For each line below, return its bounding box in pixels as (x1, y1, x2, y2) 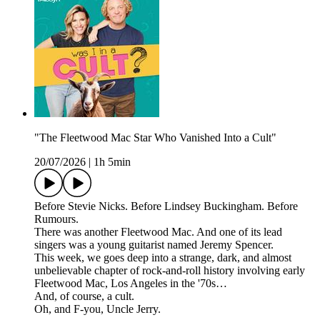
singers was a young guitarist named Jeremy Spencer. (34, 239, 274, 251)
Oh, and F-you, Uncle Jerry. (34, 303, 164, 316)
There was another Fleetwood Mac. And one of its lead (34, 226, 282, 239)
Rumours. (34, 213, 79, 226)
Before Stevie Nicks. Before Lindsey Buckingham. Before (34, 200, 298, 213)
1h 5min (94, 156, 131, 169)
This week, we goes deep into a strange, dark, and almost (34, 251, 291, 264)
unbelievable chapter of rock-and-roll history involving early (34, 264, 305, 277)
